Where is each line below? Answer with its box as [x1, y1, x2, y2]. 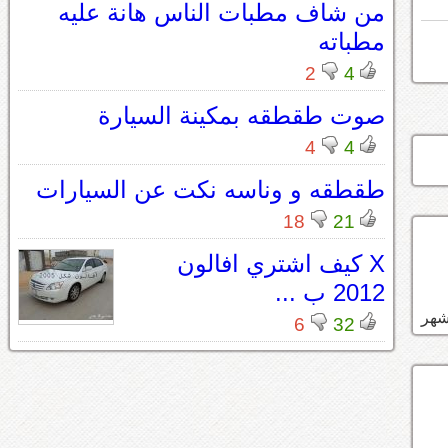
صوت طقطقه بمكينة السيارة [98, 101, 386, 129]
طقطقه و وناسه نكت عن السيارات [36, 175, 386, 203]
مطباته [318, 27, 386, 55]
